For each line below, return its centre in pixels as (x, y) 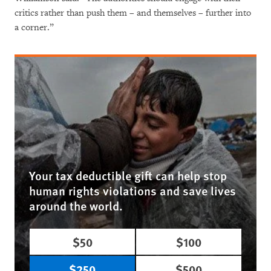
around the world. (76, 205)
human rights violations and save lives (132, 190)
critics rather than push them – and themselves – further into (133, 13)
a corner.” (34, 27)
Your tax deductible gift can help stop (128, 175)
